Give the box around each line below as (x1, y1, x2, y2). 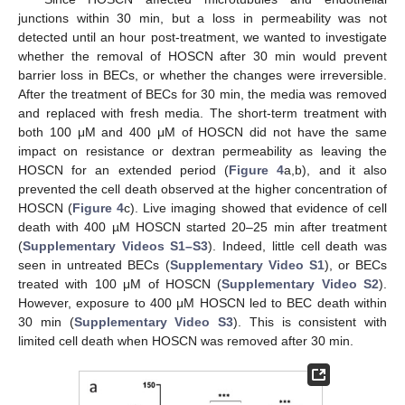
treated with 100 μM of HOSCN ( (18, 277, 222, 292)
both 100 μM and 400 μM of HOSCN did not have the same (18, 125, 387, 140)
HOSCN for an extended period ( (18, 163, 230, 178)
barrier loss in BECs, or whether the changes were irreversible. (18, 68, 387, 83)
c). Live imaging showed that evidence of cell (124, 201, 388, 216)
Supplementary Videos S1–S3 (23, 239, 209, 254)
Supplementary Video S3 (73, 315, 233, 330)
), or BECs (324, 258, 387, 273)
